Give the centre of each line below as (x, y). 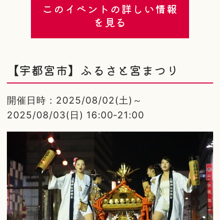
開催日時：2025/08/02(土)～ (75, 100)
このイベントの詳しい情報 (110, 9)
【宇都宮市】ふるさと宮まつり (93, 70)
